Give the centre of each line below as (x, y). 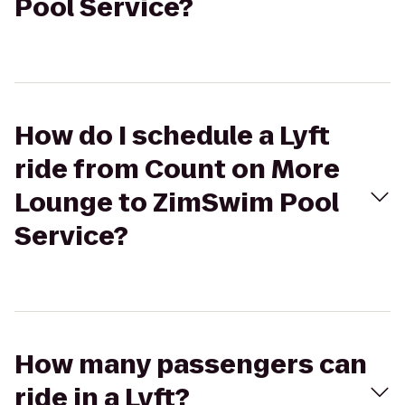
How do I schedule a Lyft (172, 136)
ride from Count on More (177, 170)
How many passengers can (191, 365)
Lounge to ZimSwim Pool (177, 203)
